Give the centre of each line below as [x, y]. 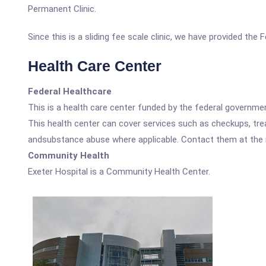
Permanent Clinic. [62, 9]
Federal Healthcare [70, 91]
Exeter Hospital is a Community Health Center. [119, 172]
